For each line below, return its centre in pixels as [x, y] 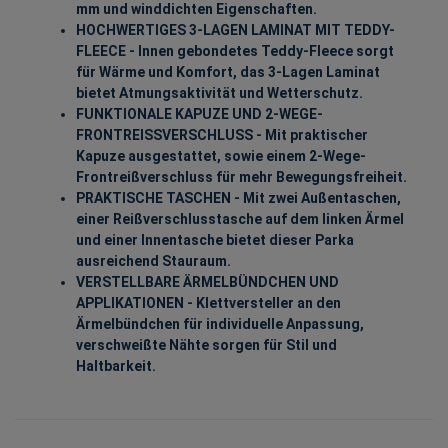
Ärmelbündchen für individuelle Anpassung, [220, 323]
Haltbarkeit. [116, 365]
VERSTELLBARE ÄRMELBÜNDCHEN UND [207, 281]
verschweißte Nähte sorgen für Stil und [206, 344]
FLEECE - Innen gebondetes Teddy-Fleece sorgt [235, 50]
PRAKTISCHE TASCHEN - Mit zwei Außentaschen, [238, 197]
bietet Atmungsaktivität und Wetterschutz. [219, 92]
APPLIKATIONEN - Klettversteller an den [208, 302]
